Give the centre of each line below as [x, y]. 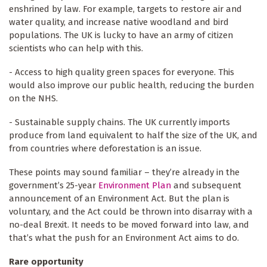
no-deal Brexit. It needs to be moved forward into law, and [129, 225]
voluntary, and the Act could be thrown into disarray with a [131, 212]
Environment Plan [135, 186]
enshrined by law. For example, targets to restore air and [125, 9]
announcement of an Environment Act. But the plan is [119, 199]
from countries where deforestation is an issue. [106, 149]
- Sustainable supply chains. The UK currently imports [119, 122]
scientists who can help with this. [77, 49]
